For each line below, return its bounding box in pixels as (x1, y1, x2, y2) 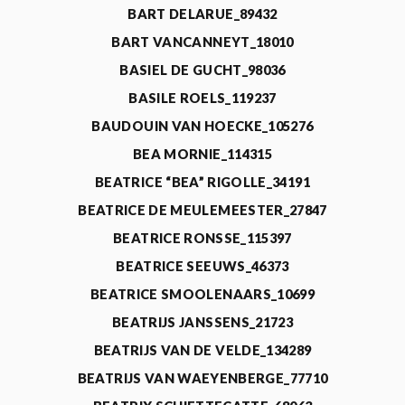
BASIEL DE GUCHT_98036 (119, 62, 286, 78)
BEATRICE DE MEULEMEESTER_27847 (78, 202, 327, 218)
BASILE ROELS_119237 (128, 90, 277, 106)
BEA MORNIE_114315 (133, 146, 272, 162)
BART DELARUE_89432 (127, 6, 278, 22)
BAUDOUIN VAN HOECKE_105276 (91, 118, 314, 134)
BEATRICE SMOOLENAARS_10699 (89, 287, 316, 302)
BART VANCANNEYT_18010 (111, 34, 294, 50)
